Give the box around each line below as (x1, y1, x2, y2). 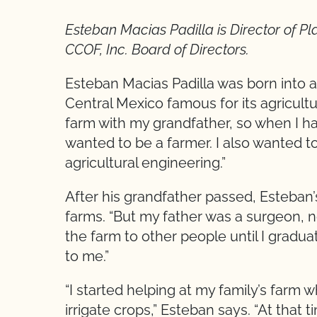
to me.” (65, 248, 109, 265)
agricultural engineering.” (65, 154, 226, 171)
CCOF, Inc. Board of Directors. (65, 41, 249, 58)
